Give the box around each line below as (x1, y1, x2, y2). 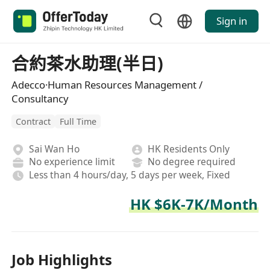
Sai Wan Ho (28, 142, 80, 155)
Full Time (59, 116, 96, 128)
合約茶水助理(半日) (11, 51, 164, 75)
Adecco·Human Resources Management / (11, 77, 203, 92)
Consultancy (11, 91, 69, 105)
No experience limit (28, 155, 115, 169)
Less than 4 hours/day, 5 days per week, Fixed (28, 168, 230, 181)
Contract (16, 116, 51, 128)
